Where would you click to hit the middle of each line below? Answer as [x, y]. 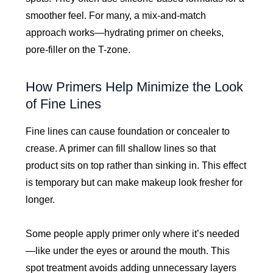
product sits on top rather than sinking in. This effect [136, 165]
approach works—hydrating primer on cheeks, [125, 33]
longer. [41, 199]
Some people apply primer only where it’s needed [133, 233]
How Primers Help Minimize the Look [135, 87]
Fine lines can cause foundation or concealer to [128, 131]
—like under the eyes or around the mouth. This [128, 250]
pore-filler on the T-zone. [78, 50]
